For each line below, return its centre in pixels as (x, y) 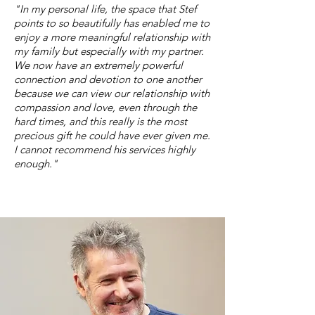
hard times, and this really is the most (101, 121)
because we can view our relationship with (112, 93)
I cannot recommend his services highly (105, 149)
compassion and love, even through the (105, 107)
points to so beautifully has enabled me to (112, 23)
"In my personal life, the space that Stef (105, 9)
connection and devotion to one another (108, 79)
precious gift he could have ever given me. (112, 135)
